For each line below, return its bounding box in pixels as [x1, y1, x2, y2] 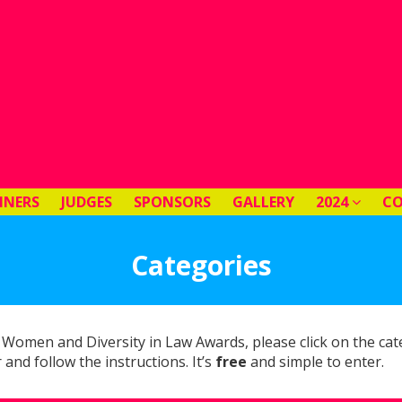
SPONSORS [134, 192, 211, 212]
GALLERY [232, 192, 294, 212]
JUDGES [61, 192, 112, 212]
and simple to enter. [247, 352, 384, 371]
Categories [130, 246, 272, 284]
